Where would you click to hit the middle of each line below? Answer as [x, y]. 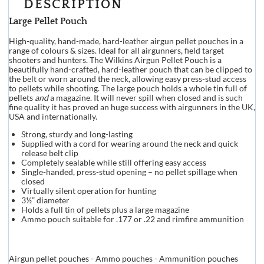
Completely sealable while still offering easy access [113, 162]
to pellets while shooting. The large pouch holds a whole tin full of [128, 88]
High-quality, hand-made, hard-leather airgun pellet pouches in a [126, 41]
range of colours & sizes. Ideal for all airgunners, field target [116, 50]
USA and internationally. [53, 116]
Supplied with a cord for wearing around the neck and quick [129, 143]
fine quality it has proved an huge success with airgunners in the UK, [132, 107]
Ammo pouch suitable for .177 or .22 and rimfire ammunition [132, 219]
